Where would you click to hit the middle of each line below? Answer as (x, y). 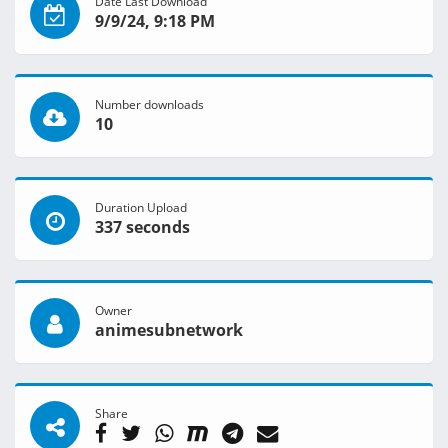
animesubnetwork (169, 330)
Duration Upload (141, 207)
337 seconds (142, 227)
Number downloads (149, 104)
